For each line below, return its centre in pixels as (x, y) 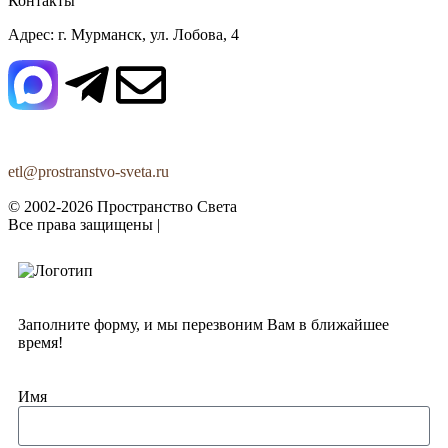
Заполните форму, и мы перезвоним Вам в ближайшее (203, 324)
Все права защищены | (86, 224)
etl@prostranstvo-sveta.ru (88, 171)
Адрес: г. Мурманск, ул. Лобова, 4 (123, 34)
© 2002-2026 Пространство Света (122, 206)
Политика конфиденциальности (273, 224)
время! (40, 342)
